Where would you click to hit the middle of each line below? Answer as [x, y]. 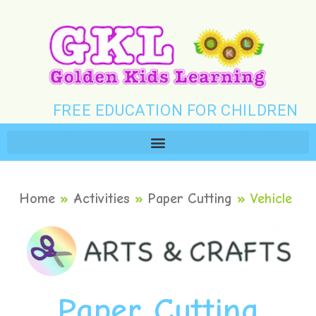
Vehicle [271, 198]
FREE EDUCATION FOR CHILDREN [176, 110]
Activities [101, 198]
